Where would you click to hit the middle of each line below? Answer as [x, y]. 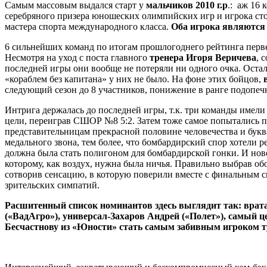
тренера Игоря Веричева [203, 57]
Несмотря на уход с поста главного [77, 57]
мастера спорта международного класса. [88, 26]
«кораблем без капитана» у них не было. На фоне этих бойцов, [134, 79]
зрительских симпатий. [52, 185]
